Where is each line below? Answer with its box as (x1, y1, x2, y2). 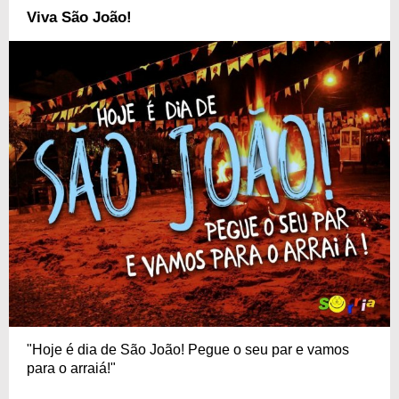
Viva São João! (27, 9, 132, 26)
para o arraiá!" (27, 361, 116, 376)
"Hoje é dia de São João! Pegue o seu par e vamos (27, 342, 349, 357)
